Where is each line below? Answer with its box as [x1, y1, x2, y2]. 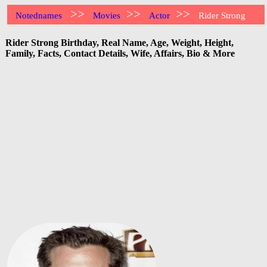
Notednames [15, 11, 63, 20]
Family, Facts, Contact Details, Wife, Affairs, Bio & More [5, 48, 235, 58]
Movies [93, 11, 121, 20]
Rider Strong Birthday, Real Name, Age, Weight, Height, [5, 37, 234, 48]
